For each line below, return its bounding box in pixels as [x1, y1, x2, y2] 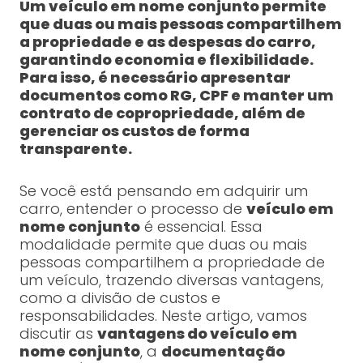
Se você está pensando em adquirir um [19, 181, 308, 202]
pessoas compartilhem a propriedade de [19, 252, 325, 273]
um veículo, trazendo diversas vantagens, [19, 270, 323, 291]
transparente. [19, 139, 132, 160]
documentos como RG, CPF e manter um [19, 85, 334, 106]
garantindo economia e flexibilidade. [19, 49, 314, 70]
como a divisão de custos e [19, 288, 220, 309]
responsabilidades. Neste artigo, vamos [19, 305, 307, 327]
